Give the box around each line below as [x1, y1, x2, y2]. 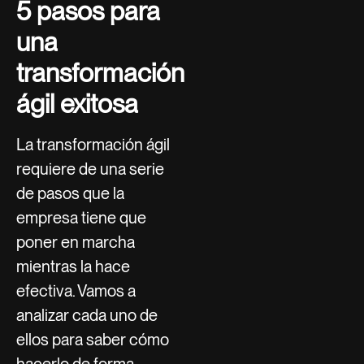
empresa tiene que [16, 207, 146, 227]
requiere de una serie [16, 158, 164, 179]
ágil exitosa [16, 87, 138, 119]
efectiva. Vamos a [16, 280, 136, 301]
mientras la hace [16, 256, 130, 276]
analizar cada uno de [16, 305, 158, 325]
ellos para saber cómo [16, 329, 169, 349]
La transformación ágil [16, 134, 170, 154]
